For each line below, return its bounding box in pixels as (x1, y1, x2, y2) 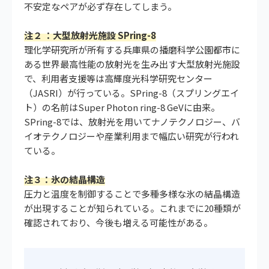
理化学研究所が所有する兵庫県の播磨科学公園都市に (24, 43, 240, 56)
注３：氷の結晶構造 (24, 172, 105, 186)
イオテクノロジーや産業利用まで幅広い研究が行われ (24, 129, 239, 142)
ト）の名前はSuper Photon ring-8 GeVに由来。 (24, 100, 220, 113)
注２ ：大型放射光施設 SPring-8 (24, 28, 156, 41)
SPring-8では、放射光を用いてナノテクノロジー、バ (24, 115, 240, 128)
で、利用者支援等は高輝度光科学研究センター (24, 71, 213, 85)
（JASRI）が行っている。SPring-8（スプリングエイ (24, 86, 239, 99)
